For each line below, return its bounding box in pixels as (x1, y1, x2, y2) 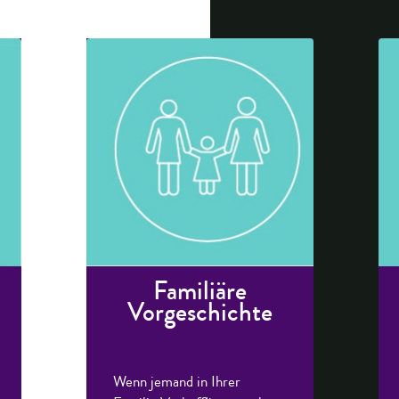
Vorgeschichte (126, 294, 273, 331)
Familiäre (152, 273, 247, 310)
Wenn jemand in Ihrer (112, 371, 240, 392)
